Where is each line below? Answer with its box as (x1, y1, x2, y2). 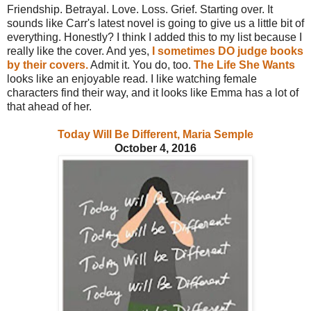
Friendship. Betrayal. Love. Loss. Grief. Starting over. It (7, 3, 273, 15)
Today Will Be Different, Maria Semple (58, 128, 253, 140)
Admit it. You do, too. (88, 58, 194, 71)
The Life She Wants (194, 58, 295, 71)
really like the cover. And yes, (7, 44, 152, 57)
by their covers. (7, 58, 88, 71)
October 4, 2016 (115, 142, 196, 154)
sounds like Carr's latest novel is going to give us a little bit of (7, 17, 304, 29)
